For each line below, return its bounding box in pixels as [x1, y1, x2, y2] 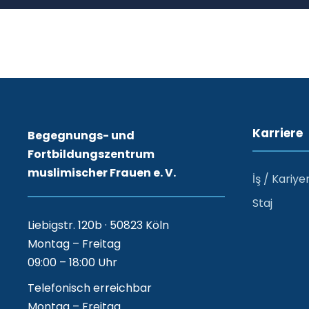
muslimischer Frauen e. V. [28, 164, 176, 181]
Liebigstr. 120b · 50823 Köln [28, 217, 169, 233]
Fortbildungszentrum [28, 146, 154, 162]
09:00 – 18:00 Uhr [28, 254, 117, 270]
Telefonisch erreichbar [28, 279, 152, 296]
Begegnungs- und [28, 127, 134, 143]
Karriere [252, 124, 303, 141]
